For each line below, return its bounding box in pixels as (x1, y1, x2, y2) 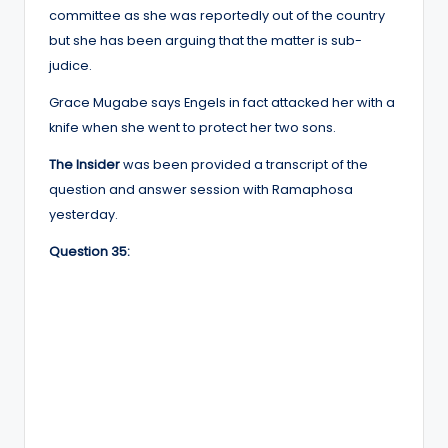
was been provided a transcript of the (120, 155, 368, 173)
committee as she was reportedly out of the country (49, 6, 385, 24)
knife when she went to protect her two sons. (49, 118, 336, 136)
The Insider (49, 155, 120, 173)
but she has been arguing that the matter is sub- (49, 31, 362, 49)
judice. (49, 56, 92, 74)
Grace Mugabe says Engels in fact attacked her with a (49, 93, 395, 111)
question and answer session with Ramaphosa (49, 180, 353, 198)
